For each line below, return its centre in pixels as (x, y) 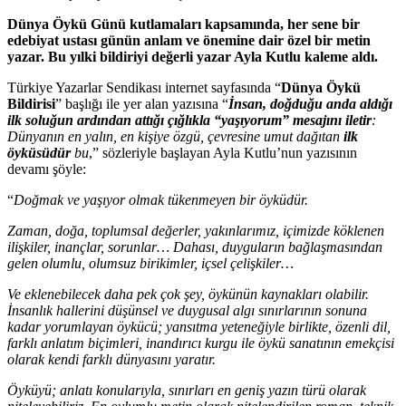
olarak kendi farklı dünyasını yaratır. (111, 359)
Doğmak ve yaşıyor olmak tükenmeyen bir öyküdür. (161, 199)
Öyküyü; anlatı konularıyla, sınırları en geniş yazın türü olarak (187, 390)
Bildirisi (31, 103)
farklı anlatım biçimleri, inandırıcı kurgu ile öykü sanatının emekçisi (201, 343)
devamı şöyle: (47, 169)
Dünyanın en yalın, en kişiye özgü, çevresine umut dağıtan (175, 136)
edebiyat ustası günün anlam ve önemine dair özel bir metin (189, 40)
